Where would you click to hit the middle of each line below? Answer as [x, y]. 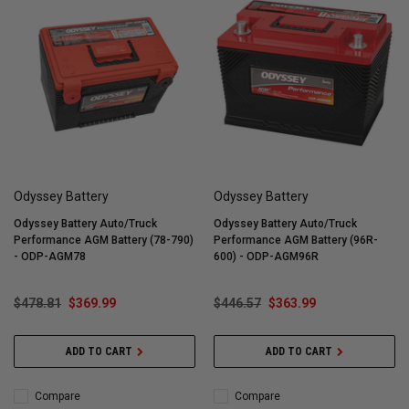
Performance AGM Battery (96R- [296, 241]
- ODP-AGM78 [50, 257]
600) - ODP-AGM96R [266, 257]
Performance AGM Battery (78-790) [104, 241]
